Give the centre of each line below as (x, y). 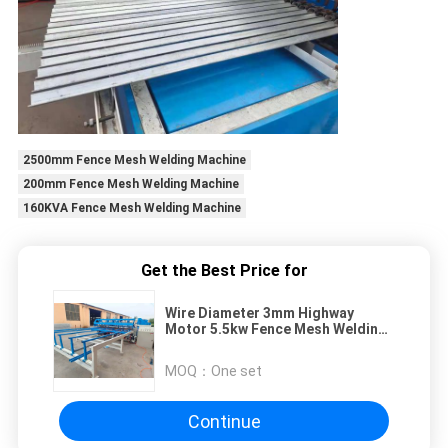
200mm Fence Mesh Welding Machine (130, 184)
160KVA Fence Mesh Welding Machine (131, 208)
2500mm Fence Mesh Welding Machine (134, 160)
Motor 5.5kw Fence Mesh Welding (276, 329)
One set (236, 371)
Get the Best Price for (224, 271)
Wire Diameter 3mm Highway (259, 313)
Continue (224, 421)
